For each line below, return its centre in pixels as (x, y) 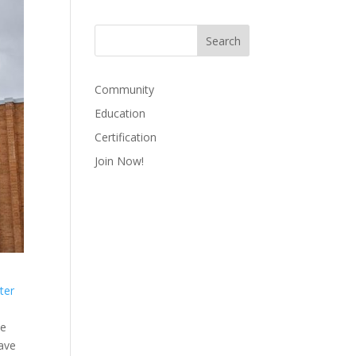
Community (125, 89)
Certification (126, 137)
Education (120, 113)
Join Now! (120, 161)
